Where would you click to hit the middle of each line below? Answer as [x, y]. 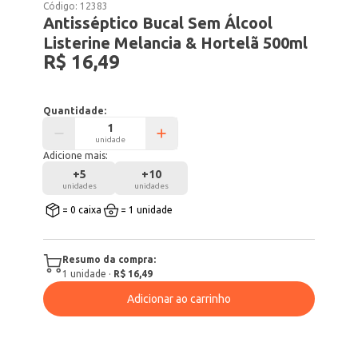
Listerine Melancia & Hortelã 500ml [176, 43]
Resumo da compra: [109, 259]
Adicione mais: [76, 155]
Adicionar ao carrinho [179, 299]
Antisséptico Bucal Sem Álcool [158, 23]
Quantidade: [75, 111]
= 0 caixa [82, 210]
